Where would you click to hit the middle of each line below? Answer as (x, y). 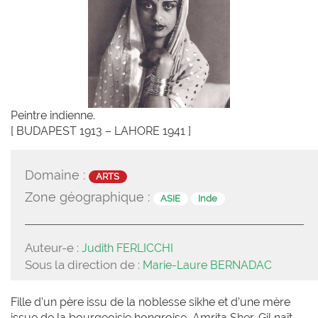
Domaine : (57, 175)
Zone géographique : (89, 197)
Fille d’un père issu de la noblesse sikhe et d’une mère (150, 302)
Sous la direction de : (84, 265)
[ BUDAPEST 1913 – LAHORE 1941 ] (101, 131)
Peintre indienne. (53, 116)
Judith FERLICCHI (127, 248)
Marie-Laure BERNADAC (207, 265)
